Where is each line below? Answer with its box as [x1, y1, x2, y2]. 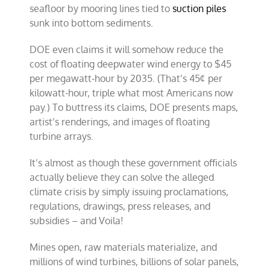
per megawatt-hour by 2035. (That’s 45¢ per [30, 72, 223, 84]
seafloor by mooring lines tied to [30, 2, 173, 14]
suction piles [172, 2, 227, 14]
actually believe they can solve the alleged [30, 171, 215, 183]
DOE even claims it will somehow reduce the [30, 43, 224, 55]
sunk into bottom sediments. [30, 16, 154, 29]
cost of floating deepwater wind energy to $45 [30, 57, 232, 70]
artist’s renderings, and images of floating [30, 115, 210, 128]
